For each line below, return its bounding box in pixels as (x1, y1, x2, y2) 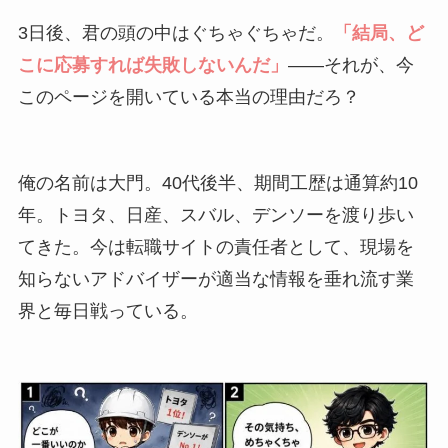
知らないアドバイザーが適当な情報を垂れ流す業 (17, 268, 414, 289)
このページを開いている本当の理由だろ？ (17, 86, 360, 107)
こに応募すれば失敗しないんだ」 (17, 54, 288, 75)
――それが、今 (287, 54, 414, 75)
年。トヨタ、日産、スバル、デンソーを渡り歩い (17, 204, 414, 225)
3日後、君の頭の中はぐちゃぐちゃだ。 (17, 22, 334, 43)
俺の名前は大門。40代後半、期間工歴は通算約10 (17, 172, 418, 193)
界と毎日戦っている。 (17, 300, 198, 321)
